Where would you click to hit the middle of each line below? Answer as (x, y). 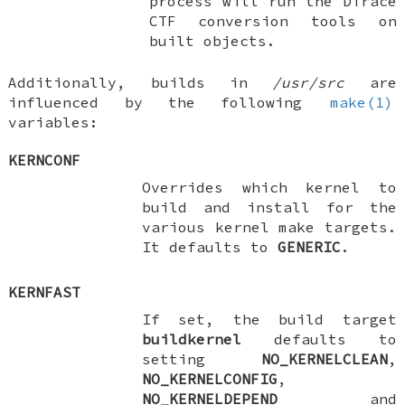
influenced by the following (168, 102)
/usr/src (309, 82)
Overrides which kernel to (269, 187)
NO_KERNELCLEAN (324, 358)
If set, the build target (269, 319)
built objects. (212, 40)
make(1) (362, 102)
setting (202, 358)
